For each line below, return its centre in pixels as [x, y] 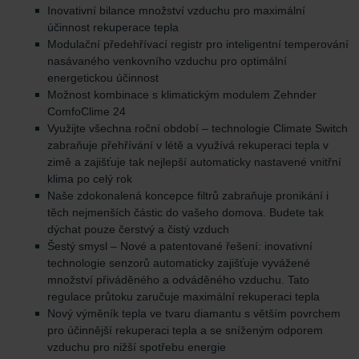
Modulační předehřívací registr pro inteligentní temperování [198, 44]
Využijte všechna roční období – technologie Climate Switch [198, 129]
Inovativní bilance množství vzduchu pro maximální [176, 11]
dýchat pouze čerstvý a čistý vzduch [138, 230]
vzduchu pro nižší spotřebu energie [137, 347]
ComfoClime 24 [87, 112]
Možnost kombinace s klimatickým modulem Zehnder [182, 95]
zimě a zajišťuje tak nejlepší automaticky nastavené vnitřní [194, 162]
